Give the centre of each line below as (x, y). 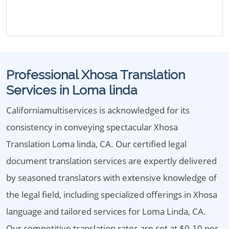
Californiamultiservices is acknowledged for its (98, 110)
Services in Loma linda (72, 90)
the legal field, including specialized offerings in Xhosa (112, 194)
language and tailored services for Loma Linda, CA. (106, 211)
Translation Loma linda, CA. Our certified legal (96, 144)
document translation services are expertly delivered (111, 161)
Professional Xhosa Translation (96, 75)
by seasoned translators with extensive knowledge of (111, 178)
